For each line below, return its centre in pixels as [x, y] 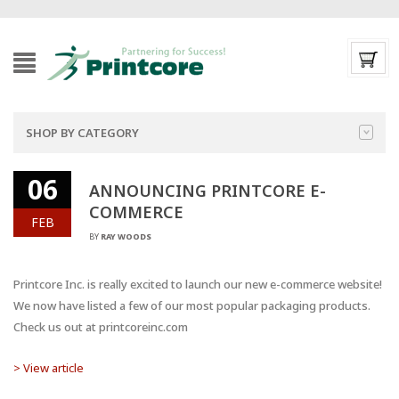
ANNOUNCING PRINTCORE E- [208, 191]
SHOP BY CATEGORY [82, 133]
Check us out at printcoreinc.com [101, 327]
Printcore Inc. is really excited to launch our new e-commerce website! [198, 284]
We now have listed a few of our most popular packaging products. [192, 305]
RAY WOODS [126, 236]
